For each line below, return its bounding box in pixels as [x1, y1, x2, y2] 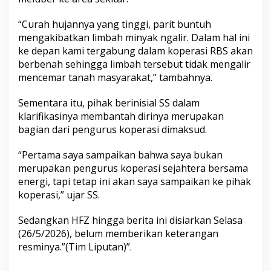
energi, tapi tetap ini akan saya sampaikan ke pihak [18, 174, 251, 188]
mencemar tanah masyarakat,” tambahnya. [18, 70, 212, 84]
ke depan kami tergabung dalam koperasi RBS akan [18, 44, 253, 57]
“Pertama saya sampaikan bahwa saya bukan [18, 148, 223, 162]
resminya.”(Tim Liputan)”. [18, 240, 132, 253]
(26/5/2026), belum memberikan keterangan [18, 226, 218, 240]
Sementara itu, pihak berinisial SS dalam [18, 96, 200, 109]
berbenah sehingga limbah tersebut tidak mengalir [18, 57, 250, 71]
